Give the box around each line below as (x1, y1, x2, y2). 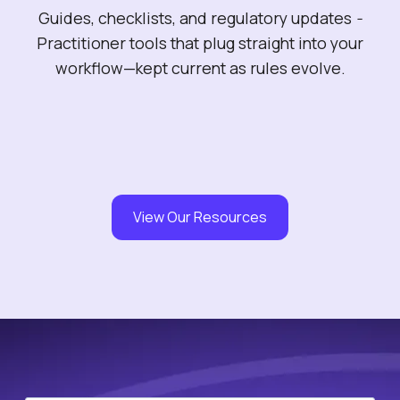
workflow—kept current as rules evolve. (54, 56, 346, 79)
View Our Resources (133, 206, 267, 227)
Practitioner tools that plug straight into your (37, 31, 363, 54)
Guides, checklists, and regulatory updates (38, 6, 352, 29)
